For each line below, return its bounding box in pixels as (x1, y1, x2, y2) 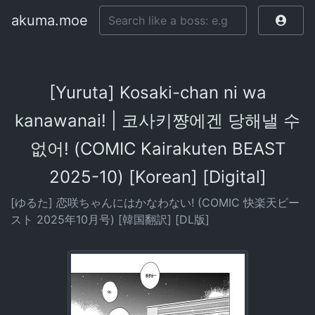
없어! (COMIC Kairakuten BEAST (30, 139, 285, 159)
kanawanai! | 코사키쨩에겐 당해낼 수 (15, 110, 300, 131)
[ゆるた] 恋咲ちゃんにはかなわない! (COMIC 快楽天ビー (11, 195, 300, 210)
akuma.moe (11, 12, 88, 29)
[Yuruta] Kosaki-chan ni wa (49, 82, 266, 103)
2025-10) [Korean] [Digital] (49, 167, 266, 187)
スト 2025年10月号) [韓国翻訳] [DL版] (11, 212, 210, 226)
